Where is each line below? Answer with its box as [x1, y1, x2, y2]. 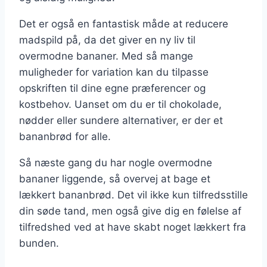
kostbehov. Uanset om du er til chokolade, [19, 98, 222, 110]
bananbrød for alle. [19, 130, 111, 142]
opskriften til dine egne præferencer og [19, 82, 206, 94]
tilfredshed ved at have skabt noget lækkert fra [19, 221, 246, 233]
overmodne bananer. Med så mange [19, 49, 193, 62]
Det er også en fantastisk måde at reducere [19, 17, 228, 30]
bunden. [19, 237, 59, 249]
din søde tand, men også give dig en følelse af [19, 204, 241, 217]
